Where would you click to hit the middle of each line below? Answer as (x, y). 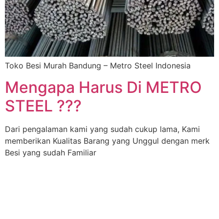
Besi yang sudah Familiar (51, 153)
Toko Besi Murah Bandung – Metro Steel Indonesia (98, 66)
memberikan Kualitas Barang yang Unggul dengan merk (107, 141)
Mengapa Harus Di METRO (103, 88)
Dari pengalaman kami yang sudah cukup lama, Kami (102, 129)
